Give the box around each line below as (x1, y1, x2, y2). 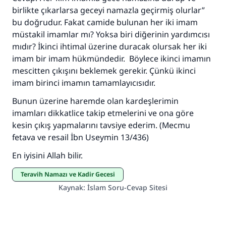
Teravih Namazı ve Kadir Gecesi (24, 170, 115, 179)
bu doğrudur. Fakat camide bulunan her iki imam (12, 17, 198, 28)
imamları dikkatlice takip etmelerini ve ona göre (12, 107, 194, 119)
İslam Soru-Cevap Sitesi (87, 183, 167, 192)
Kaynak (59, 183, 83, 192)
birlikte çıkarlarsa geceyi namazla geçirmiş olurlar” (12, 5, 205, 16)
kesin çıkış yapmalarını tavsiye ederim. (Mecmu (12, 120, 190, 131)
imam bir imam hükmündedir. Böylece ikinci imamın (12, 53, 211, 64)
